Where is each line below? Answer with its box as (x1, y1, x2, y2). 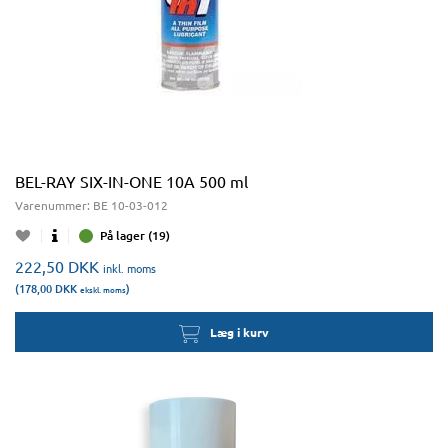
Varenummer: (15, 197, 93, 213)
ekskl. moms (80, 282, 126, 296)
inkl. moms (103, 260, 156, 276)
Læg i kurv (209, 324, 269, 340)
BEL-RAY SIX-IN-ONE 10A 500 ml (15, 171, 248, 191)
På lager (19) (100, 227, 170, 244)
